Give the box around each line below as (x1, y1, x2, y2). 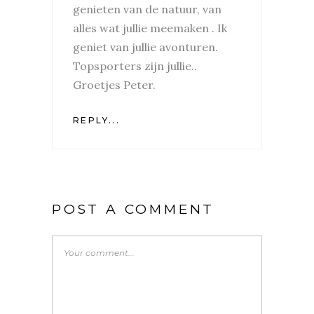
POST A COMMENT (52, 200, 215, 217)
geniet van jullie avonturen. (73, 39, 218, 54)
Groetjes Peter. (73, 77, 156, 92)
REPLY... (73, 114, 121, 125)
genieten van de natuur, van (73, 1, 221, 16)
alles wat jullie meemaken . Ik (73, 20, 227, 35)
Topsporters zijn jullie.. (73, 58, 197, 73)
